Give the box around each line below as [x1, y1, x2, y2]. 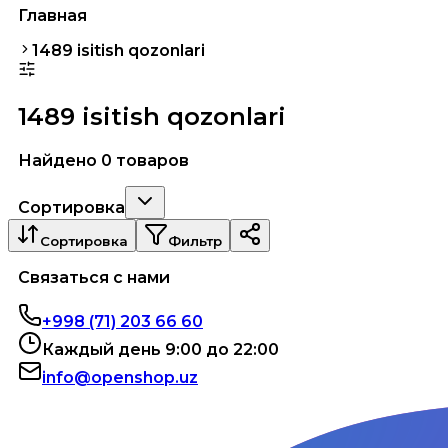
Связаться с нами [18, 267, 170, 287]
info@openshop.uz [42, 367, 198, 387]
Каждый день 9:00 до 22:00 [42, 339, 279, 359]
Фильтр [168, 232, 222, 249]
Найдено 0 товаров [18, 150, 189, 170]
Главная [18, 6, 87, 25]
